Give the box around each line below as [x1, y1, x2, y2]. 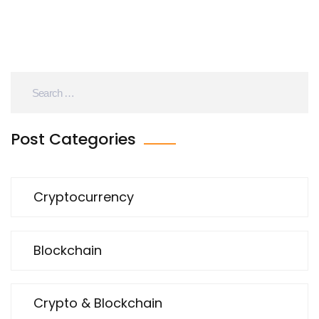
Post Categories [11, 128, 140, 151]
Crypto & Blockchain [33, 293, 162, 312]
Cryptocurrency [33, 188, 134, 206]
